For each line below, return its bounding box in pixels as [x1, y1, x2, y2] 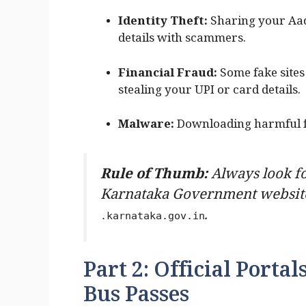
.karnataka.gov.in [100, 209, 205, 222]
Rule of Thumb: [100, 165, 208, 188]
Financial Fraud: [118, 66, 217, 85]
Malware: [118, 117, 174, 137]
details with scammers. [118, 31, 246, 51]
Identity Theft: [118, 14, 208, 33]
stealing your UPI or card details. [118, 83, 301, 102]
